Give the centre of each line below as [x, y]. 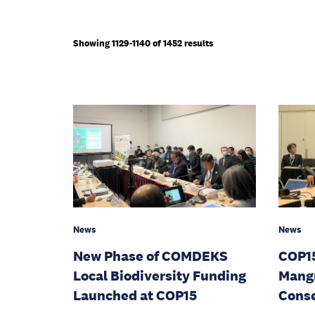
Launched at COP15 [135, 296]
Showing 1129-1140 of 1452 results [143, 43]
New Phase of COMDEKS [150, 256]
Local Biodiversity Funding [160, 276]
